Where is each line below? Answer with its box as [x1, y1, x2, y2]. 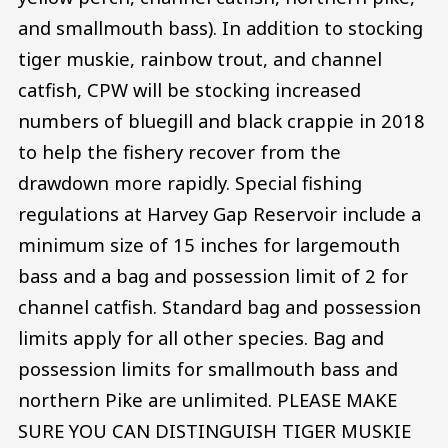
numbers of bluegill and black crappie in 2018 [18, 107, 425, 133]
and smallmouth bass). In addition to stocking [18, 14, 423, 40]
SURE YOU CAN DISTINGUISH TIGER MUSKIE [18, 417, 411, 443]
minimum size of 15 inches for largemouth [18, 231, 400, 257]
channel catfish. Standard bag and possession [18, 293, 421, 319]
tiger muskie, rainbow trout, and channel [18, 45, 382, 71]
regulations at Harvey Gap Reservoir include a [18, 200, 421, 226]
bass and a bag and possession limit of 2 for [18, 262, 408, 288]
